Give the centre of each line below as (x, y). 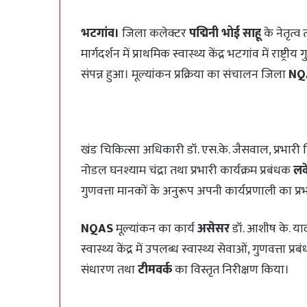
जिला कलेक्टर (154, 34)
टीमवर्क (155, 270)
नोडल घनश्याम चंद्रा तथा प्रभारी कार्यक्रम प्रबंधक (187, 171)
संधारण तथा (109, 270)
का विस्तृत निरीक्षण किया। (231, 270)
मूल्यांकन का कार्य (155, 229)
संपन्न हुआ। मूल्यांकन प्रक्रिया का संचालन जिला (185, 75)
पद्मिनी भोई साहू (225, 34)
